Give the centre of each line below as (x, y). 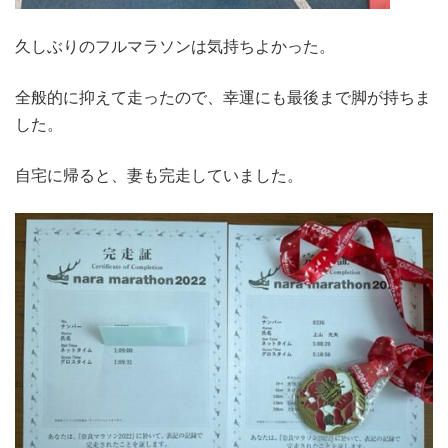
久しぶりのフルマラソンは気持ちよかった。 (175, 46)
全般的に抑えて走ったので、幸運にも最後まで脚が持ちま (223, 97)
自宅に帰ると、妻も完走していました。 (159, 175)
